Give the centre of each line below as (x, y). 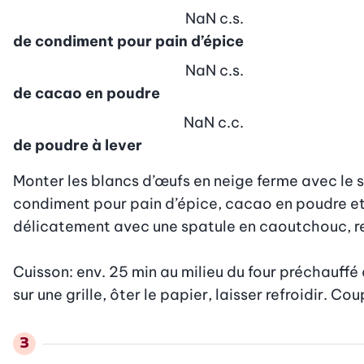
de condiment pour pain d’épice (128, 41)
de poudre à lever (78, 145)
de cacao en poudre (87, 93)
